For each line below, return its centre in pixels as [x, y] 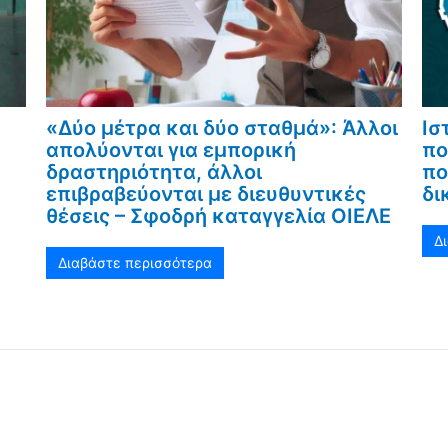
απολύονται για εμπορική [170, 149]
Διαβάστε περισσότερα [134, 262]
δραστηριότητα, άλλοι [153, 171]
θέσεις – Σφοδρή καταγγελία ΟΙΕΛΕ [218, 215]
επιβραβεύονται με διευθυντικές [205, 193]
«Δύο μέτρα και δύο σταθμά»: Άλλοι [221, 127]
